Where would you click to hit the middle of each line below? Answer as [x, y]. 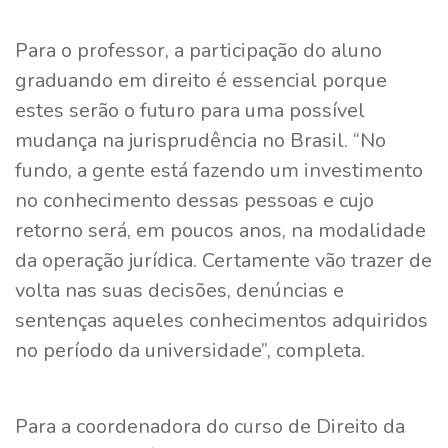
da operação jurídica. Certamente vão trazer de [223, 260]
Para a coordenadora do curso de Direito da [210, 426]
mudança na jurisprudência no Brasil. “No [200, 140]
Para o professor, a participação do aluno [198, 50]
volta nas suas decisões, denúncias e [179, 290]
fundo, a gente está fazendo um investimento [219, 170]
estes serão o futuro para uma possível [190, 110]
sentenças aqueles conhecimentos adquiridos [221, 320]
